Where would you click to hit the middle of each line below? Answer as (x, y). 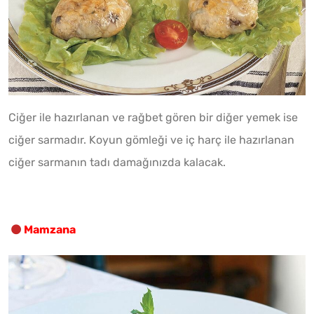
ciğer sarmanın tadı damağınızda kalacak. (117, 162)
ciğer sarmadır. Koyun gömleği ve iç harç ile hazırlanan (151, 139)
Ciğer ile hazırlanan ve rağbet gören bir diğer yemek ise (153, 117)
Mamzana (50, 229)
